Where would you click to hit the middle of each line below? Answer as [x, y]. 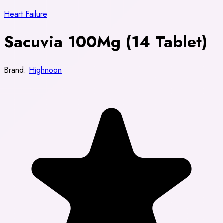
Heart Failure [26, 14]
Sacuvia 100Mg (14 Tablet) [106, 42]
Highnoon [45, 70]
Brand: [16, 70]
